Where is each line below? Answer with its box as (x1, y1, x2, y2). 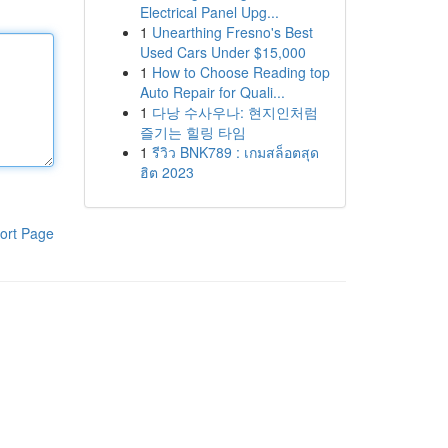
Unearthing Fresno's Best (151, 22, 313, 42)
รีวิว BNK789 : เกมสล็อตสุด (151, 142, 319, 162)
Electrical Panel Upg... (139, 2, 279, 22)
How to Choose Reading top (151, 62, 330, 82)
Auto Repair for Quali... (139, 82, 285, 102)
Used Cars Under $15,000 (139, 42, 306, 62)
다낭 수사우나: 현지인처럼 (151, 102, 318, 122)
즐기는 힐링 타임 (139, 122, 246, 142)
